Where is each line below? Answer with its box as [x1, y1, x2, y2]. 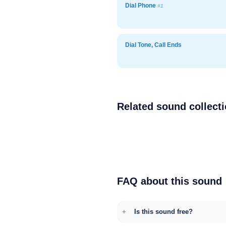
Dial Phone [125, 2, 157, 9]
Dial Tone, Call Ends [125, 41, 182, 48]
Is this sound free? [134, 207, 193, 215]
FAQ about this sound [117, 175, 222, 187]
